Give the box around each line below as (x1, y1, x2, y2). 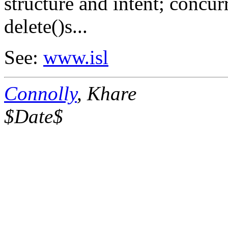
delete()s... (4, 15, 88, 37)
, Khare (77, 82, 136, 104)
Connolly (4, 82, 77, 104)
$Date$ (4, 105, 63, 127)
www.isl (43, 46, 108, 68)
